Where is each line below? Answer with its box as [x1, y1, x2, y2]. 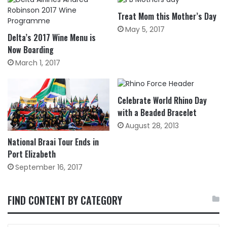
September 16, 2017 [15, 162, 83, 172]
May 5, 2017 [125, 24, 165, 35]
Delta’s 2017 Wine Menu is [8, 31, 96, 44]
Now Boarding [8, 44, 54, 56]
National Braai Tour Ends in [8, 135, 99, 148]
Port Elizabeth [8, 147, 56, 160]
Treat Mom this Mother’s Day [118, 10, 216, 23]
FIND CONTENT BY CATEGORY [8, 192, 122, 208]
